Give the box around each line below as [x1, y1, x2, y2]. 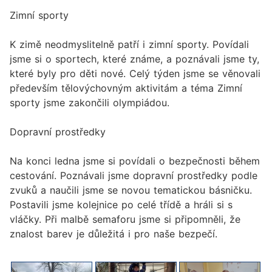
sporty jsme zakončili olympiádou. [10, 97, 173, 109]
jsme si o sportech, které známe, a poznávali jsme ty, [10, 53, 259, 66]
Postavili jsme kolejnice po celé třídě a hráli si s [10, 199, 233, 211]
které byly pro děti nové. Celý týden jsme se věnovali [10, 67, 260, 80]
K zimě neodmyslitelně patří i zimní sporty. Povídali [10, 38, 249, 51]
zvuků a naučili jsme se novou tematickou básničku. [10, 184, 252, 197]
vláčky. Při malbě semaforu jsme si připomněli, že [10, 213, 240, 226]
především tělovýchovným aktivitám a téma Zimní [10, 82, 242, 95]
